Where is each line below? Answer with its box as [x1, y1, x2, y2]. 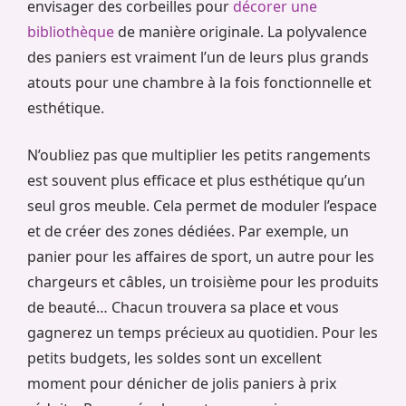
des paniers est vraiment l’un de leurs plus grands [27, 47, 369, 68]
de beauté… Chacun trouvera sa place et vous [27, 297, 339, 318]
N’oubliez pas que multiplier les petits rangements [27, 145, 371, 166]
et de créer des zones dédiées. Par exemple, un [27, 221, 349, 242]
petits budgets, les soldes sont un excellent [27, 348, 322, 369]
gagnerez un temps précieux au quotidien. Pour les [27, 323, 378, 343]
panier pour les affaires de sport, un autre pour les [27, 246, 374, 267]
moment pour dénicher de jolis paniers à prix [27, 373, 336, 394]
